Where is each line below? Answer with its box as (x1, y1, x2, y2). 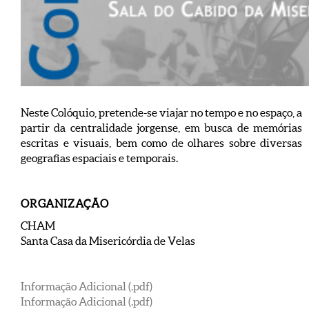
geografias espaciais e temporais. (21, 152, 178, 164)
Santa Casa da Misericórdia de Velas (21, 235, 195, 247)
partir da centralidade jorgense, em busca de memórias (21, 121, 302, 134)
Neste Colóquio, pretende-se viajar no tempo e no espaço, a (21, 106, 302, 119)
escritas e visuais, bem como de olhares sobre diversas (21, 137, 302, 149)
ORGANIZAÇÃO (21, 197, 109, 210)
